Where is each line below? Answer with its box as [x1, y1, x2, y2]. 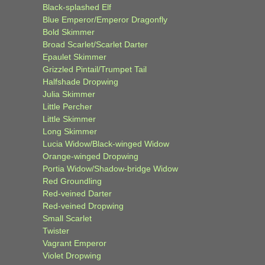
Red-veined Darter [43, 188, 112, 198]
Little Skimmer [43, 114, 96, 124]
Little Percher [43, 101, 92, 111]
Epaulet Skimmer [43, 51, 106, 62]
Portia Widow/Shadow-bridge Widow [43, 163, 178, 173]
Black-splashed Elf [43, 2, 111, 12]
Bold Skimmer [43, 27, 95, 37]
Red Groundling [43, 176, 102, 186]
